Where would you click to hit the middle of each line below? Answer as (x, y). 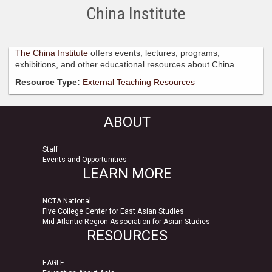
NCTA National (67, 201)
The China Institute (53, 53)
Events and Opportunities (85, 159)
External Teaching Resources (139, 82)
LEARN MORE (127, 173)
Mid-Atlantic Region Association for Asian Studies (127, 221)
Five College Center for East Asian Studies (114, 211)
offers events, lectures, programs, (155, 53)
